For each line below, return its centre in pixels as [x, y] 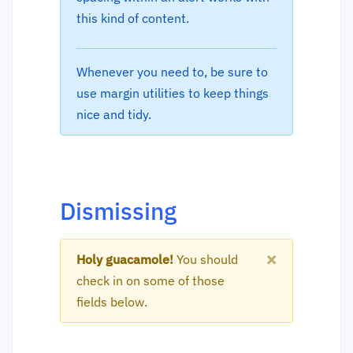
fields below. [112, 301]
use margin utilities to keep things [173, 93]
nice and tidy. [114, 114]
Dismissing [118, 210]
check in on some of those [150, 280]
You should [206, 259]
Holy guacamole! [125, 259]
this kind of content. [133, 18]
